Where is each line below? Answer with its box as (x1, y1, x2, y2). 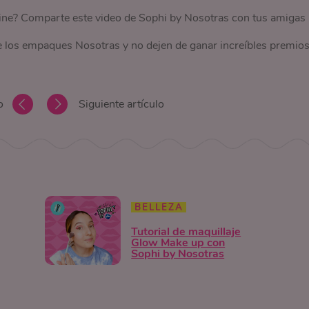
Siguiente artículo (78, 97, 164, 112)
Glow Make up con (131, 235, 226, 250)
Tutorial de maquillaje (131, 223, 241, 239)
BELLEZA (134, 201, 183, 214)
